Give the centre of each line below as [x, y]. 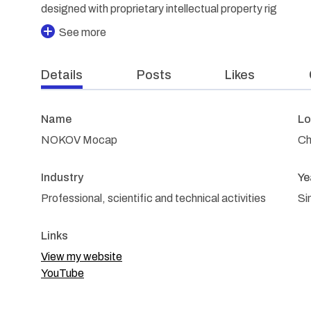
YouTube [62, 273]
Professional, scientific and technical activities [153, 198]
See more [83, 32]
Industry [62, 177]
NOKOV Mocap [79, 140]
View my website [82, 257]
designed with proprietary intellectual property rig [159, 9]
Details [62, 75]
